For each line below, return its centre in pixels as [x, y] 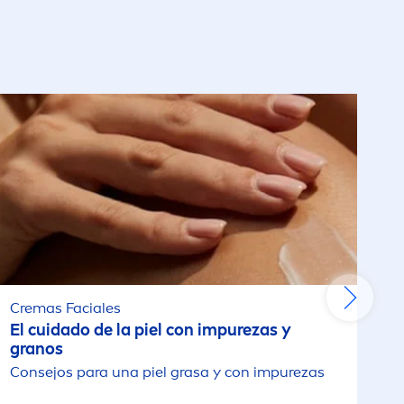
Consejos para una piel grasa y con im [140, 372]
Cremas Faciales [65, 308]
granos [36, 349]
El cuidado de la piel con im [113, 330]
